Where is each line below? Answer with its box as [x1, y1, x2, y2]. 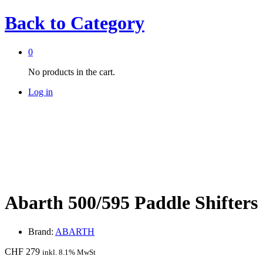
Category [66, 12, 144, 34]
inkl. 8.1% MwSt [42, 247, 96, 257]
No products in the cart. [28, 66, 115, 77]
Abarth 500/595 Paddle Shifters [5, 192, 258, 214]
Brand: [28, 226, 55, 237]
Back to [5, 12, 66, 34]
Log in [28, 86, 53, 97]
